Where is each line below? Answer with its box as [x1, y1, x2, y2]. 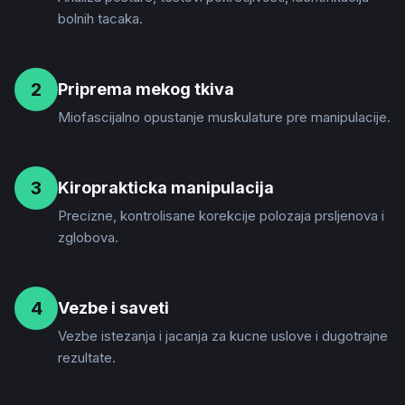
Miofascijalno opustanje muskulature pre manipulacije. [58, 108, 391, 126]
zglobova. [58, 229, 118, 246]
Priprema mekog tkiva [58, 80, 234, 99]
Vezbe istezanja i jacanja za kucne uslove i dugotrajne [58, 327, 388, 344]
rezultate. [58, 349, 116, 366]
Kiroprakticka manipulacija [58, 178, 274, 197]
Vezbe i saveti [58, 298, 169, 317]
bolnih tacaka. [58, 10, 143, 27]
